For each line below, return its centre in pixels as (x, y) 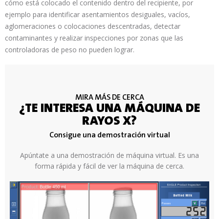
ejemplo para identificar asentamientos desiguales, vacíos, (98, 14)
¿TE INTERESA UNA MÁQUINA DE (109, 109)
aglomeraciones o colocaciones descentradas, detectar (93, 26)
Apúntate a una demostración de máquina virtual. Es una (109, 155)
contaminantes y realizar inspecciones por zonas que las (94, 38)
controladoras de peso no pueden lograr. (70, 50)
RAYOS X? (109, 122)
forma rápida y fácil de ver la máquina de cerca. (109, 166)
